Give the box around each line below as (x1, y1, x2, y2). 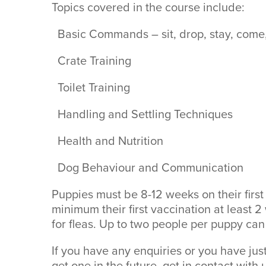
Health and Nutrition (52, 131, 163, 150)
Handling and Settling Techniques (52, 104, 233, 123)
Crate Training (52, 51, 131, 69)
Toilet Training (52, 78, 130, 96)
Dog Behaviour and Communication (52, 158, 243, 176)
